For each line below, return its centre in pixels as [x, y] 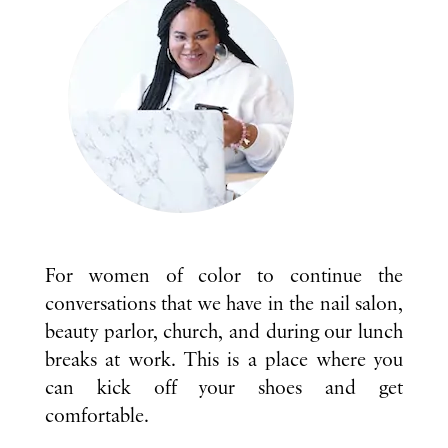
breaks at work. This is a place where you [224, 361]
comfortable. [96, 417]
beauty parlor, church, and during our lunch [224, 333]
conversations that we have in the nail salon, [224, 305]
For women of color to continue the [224, 277]
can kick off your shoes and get [224, 389]
